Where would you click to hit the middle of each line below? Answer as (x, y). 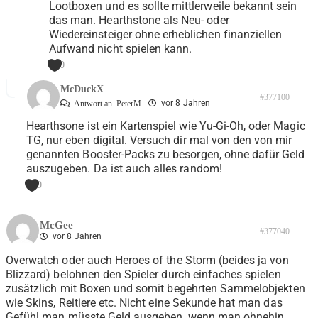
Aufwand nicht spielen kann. (121, 49)
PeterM (129, 104)
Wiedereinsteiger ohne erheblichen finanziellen (166, 35)
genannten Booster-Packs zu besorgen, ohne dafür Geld (166, 155)
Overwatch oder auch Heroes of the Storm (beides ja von (147, 261)
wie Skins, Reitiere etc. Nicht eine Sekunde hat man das (144, 303)
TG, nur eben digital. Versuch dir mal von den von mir (159, 141)
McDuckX (82, 89)
